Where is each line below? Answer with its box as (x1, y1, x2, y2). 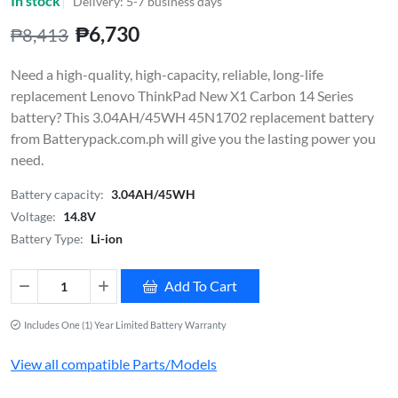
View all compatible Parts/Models (11, 354, 217, 372)
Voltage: (11, 208, 56, 224)
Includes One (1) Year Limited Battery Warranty (24, 318, 227, 330)
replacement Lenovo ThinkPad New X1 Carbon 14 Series (11, 86, 354, 104)
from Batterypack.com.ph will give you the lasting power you (11, 129, 376, 147)
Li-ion (91, 230, 123, 246)
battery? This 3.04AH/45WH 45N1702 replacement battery (11, 107, 374, 125)
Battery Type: (11, 230, 84, 246)
